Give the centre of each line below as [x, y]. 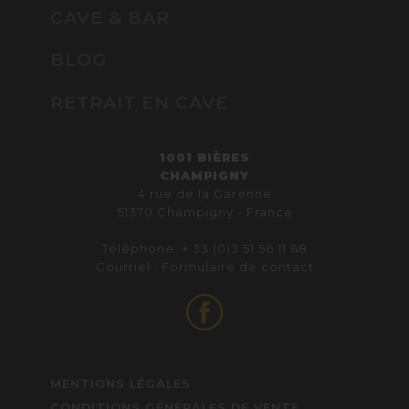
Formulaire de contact [237, 267]
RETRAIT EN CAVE [139, 103]
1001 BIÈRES [204, 157]
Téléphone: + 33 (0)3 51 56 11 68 [204, 249]
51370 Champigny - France [204, 212]
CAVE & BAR [110, 17]
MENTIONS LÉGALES [121, 384]
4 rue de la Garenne [204, 194]
